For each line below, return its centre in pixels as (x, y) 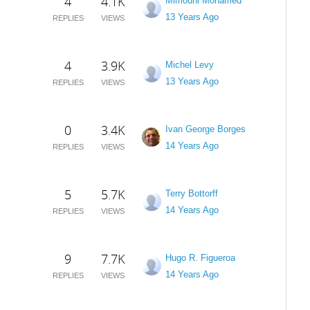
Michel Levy (189, 65)
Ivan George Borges (205, 129)
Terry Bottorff (191, 193)
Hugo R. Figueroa (200, 258)
